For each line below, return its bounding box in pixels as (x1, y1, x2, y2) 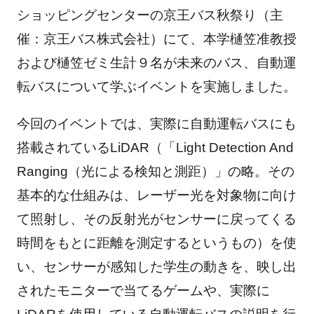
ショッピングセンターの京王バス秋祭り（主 (16, 7, 283, 22)
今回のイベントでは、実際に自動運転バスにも (16, 116, 296, 131)
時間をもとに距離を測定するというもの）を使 (16, 235, 296, 250)
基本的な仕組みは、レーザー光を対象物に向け (16, 187, 296, 203)
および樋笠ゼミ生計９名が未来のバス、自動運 (16, 55, 296, 70)
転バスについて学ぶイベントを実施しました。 (16, 78, 296, 94)
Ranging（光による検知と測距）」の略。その (16, 163, 294, 179)
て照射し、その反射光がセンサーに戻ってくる (16, 211, 296, 226)
